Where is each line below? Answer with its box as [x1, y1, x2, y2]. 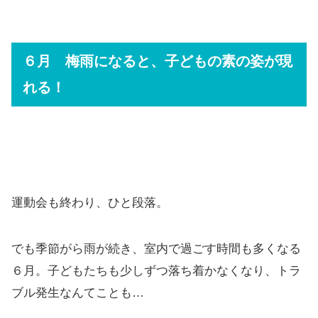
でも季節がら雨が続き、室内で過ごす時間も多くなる [11, 242, 301, 256]
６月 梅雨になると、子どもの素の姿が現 [23, 53, 292, 69]
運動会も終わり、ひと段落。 [11, 196, 168, 210]
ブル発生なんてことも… [11, 286, 144, 300]
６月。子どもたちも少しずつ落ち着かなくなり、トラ [11, 264, 301, 278]
